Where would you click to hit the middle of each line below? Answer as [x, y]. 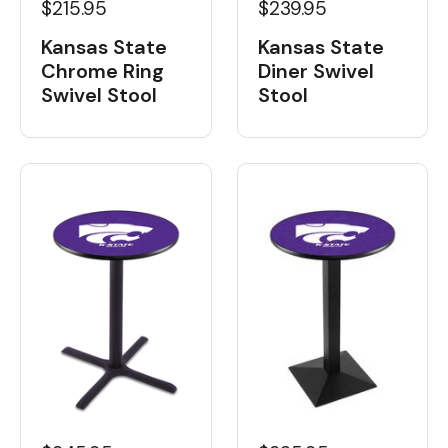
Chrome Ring [102, 70]
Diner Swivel [315, 70]
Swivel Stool [99, 94]
